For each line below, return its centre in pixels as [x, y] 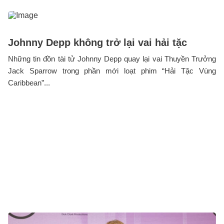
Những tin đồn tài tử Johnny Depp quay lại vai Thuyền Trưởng [112, 59]
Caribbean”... [29, 83]
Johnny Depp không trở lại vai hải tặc [97, 43]
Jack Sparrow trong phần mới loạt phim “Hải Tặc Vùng [112, 71]
